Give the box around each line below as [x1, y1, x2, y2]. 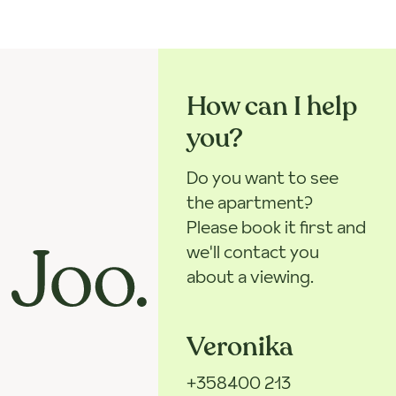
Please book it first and [187, 214, 367, 240]
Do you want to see [187, 164, 339, 190]
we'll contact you [187, 239, 320, 264]
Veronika [187, 328, 294, 365]
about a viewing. [187, 263, 315, 289]
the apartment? [187, 189, 314, 215]
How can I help [187, 88, 358, 125]
